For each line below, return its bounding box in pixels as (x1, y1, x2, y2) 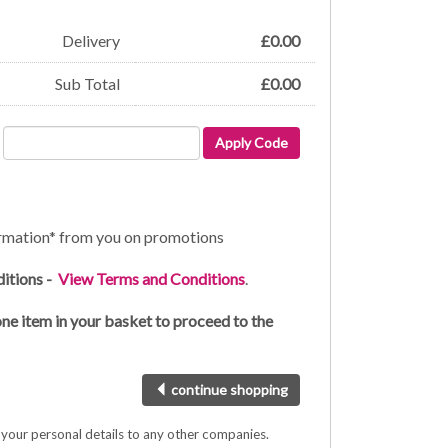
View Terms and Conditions (58, 268, 245, 288)
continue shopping (168, 381, 288, 399)
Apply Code (215, 134, 288, 152)
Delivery (62, 31, 121, 51)
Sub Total (55, 74, 121, 94)
